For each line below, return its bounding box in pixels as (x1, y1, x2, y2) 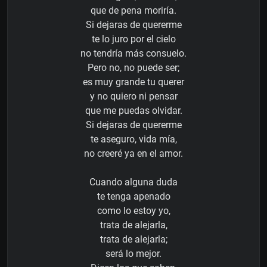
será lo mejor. (105, 248, 162, 260)
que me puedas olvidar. (85, 105, 182, 117)
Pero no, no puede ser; (88, 62, 179, 74)
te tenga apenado (97, 191, 170, 203)
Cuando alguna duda (89, 176, 178, 188)
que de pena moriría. (91, 5, 176, 17)
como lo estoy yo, (97, 205, 170, 217)
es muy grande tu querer (83, 76, 184, 88)
